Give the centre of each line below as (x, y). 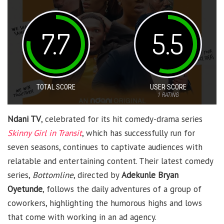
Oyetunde (25, 189)
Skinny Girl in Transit (45, 133)
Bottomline (53, 175)
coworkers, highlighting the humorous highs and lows (105, 203)
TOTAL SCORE (56, 87)
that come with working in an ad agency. (82, 217)
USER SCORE (168, 87)
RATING (169, 95)
